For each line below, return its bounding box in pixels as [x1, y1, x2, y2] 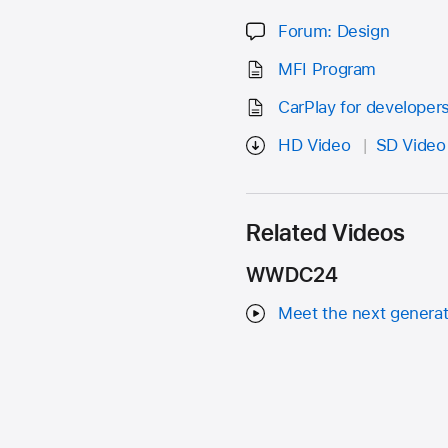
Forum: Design [278, 20, 390, 41]
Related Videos [246, 217, 406, 247]
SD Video [375, 135, 446, 155]
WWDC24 [246, 262, 339, 287]
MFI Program [278, 58, 377, 79]
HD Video [278, 135, 351, 155]
